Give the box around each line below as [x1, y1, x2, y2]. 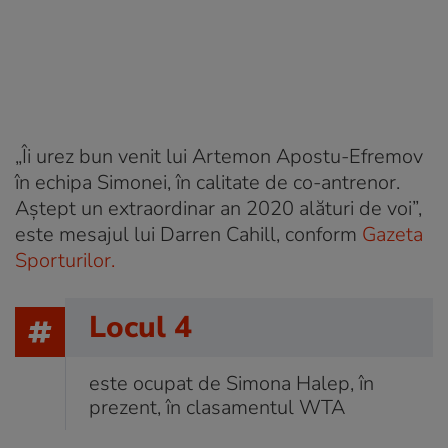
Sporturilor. [15, 246, 115, 274]
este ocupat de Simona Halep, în [89, 369, 374, 397]
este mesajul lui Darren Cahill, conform [15, 220, 357, 248]
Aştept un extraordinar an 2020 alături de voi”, [15, 194, 422, 222]
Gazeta [357, 220, 423, 248]
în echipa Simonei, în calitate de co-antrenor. [15, 168, 400, 196]
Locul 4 [89, 306, 192, 348]
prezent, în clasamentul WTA [89, 393, 345, 421]
